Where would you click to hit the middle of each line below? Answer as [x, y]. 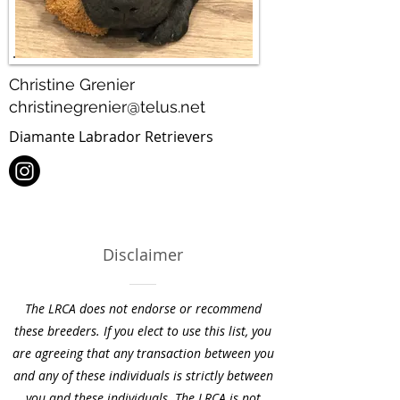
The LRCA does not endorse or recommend [143, 308]
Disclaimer [143, 254]
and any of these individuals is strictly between [143, 375]
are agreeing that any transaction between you [143, 353]
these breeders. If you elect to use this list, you [143, 331]
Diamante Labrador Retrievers [111, 137]
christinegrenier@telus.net [107, 107]
